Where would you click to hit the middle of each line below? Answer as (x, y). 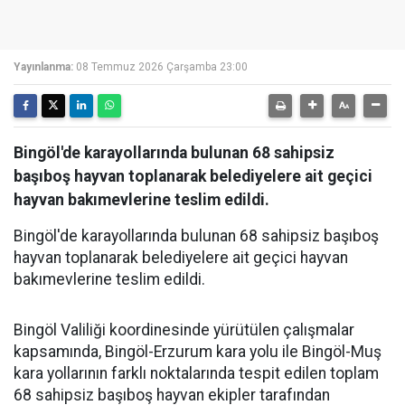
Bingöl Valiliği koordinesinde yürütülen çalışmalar (184, 330)
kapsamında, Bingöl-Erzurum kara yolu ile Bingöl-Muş (198, 352)
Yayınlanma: (43, 67)
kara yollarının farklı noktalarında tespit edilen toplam (196, 373)
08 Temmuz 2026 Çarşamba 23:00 (162, 67)
